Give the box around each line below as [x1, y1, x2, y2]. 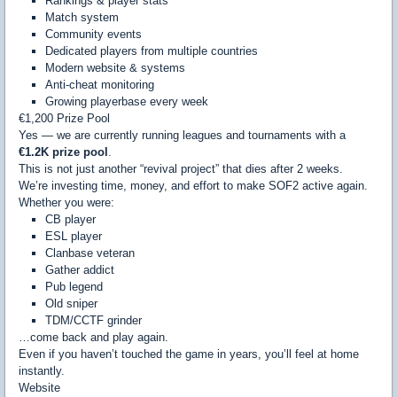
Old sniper [45, 297, 97, 310]
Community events [45, 27, 142, 41]
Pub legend [45, 280, 103, 293]
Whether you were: [19, 196, 114, 209]
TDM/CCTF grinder [45, 314, 142, 327]
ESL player [45, 230, 102, 243]
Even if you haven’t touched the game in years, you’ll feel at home [19, 347, 359, 361]
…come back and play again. [19, 331, 168, 344]
